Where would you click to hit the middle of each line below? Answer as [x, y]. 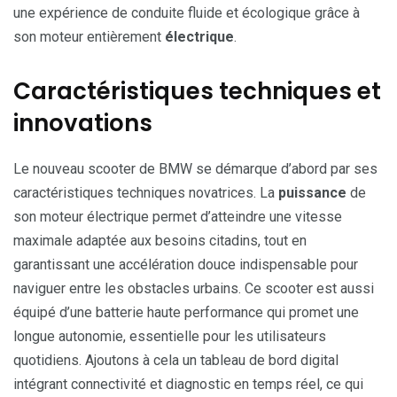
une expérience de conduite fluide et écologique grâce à [187, 12]
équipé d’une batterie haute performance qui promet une [186, 312]
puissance [312, 192]
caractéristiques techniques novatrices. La [146, 192]
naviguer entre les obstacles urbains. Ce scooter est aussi [194, 288]
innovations [83, 123]
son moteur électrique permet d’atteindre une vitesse [178, 216]
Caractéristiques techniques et [197, 91]
